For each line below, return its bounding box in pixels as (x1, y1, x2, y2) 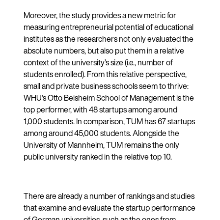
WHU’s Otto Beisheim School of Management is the (24, 93, 194, 102)
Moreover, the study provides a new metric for (24, 11, 176, 19)
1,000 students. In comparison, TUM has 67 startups (24, 117, 195, 125)
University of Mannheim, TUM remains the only (24, 140, 179, 149)
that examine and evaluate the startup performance (24, 203, 195, 212)
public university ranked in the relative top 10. (24, 152, 172, 161)
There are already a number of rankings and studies (24, 192, 194, 200)
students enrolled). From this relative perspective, (24, 70, 187, 78)
